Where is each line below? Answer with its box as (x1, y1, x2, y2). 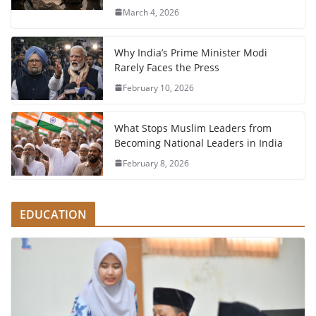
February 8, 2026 (123, 157, 189, 169)
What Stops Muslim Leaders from (114, 121, 272, 135)
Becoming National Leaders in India (114, 135, 283, 150)
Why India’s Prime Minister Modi (114, 45, 267, 59)
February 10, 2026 (123, 81, 194, 94)
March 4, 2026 (123, 6, 179, 18)
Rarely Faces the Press (114, 60, 219, 74)
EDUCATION (20, 206, 87, 222)
